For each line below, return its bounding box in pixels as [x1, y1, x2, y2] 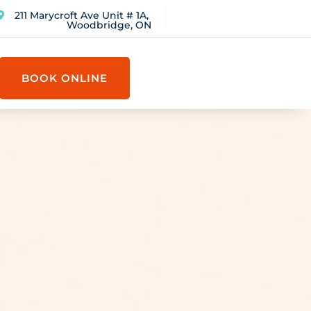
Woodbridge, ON [66, 19, 151, 31]
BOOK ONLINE [22, 71, 108, 85]
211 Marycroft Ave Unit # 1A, [11, 9, 151, 22]
